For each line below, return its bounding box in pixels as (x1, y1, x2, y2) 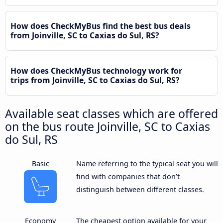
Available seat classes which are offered (5, 105, 218, 121)
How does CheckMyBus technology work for (10, 65, 182, 76)
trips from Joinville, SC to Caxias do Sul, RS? (10, 74, 180, 86)
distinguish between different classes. (76, 184, 204, 194)
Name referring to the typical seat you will (76, 158, 218, 168)
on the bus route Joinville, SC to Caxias (5, 118, 210, 134)
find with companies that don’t (76, 171, 180, 181)
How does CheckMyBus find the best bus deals (10, 20, 191, 31)
